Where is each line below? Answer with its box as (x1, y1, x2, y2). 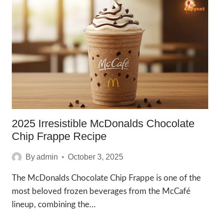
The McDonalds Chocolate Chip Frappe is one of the (12, 174, 201, 182)
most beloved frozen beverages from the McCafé (12, 187, 191, 195)
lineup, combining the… (12, 200, 96, 209)
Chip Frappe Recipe (12, 130, 107, 142)
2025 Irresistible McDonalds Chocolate (12, 117, 194, 130)
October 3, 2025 (68, 153, 124, 161)
